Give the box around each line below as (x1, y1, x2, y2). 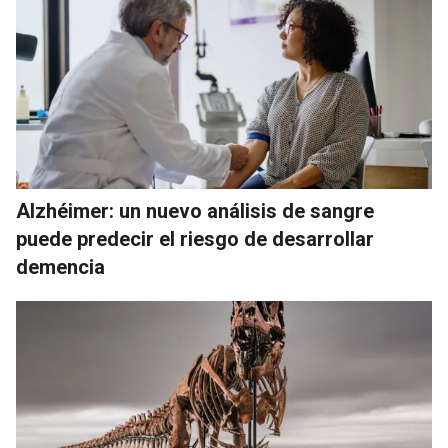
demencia (16, 255, 105, 280)
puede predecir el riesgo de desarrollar (16, 227, 374, 252)
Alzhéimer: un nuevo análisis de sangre (16, 199, 374, 224)
